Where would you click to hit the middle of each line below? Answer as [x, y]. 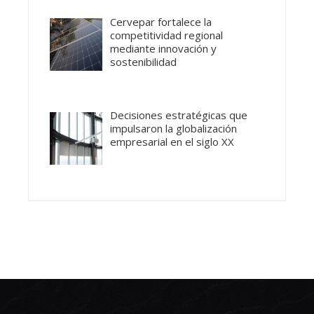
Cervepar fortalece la [161, 21]
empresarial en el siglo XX [172, 142]
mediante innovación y [164, 48]
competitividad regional [167, 35]
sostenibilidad [144, 61]
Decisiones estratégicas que [179, 115]
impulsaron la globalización [174, 129]
